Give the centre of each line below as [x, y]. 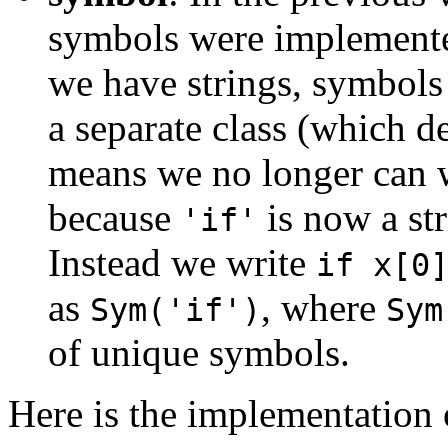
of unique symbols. [199, 353]
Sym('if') [175, 310]
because [114, 218]
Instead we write [182, 263]
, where [323, 308]
